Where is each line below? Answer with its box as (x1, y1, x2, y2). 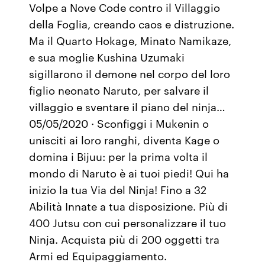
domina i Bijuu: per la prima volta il (29, 148, 208, 164)
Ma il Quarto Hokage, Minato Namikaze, (29, 33, 232, 48)
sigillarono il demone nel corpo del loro (29, 66, 231, 81)
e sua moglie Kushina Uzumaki (29, 49, 185, 64)
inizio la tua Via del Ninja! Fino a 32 (29, 182, 207, 197)
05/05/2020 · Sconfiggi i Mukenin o (29, 115, 209, 131)
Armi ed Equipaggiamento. (29, 248, 167, 263)
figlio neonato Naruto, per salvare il (29, 82, 209, 98)
